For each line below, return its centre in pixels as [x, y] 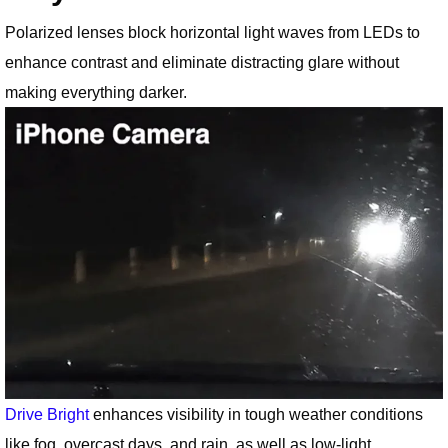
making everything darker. [96, 91]
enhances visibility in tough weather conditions [256, 413]
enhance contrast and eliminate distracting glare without [202, 61]
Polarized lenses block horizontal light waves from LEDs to [212, 31]
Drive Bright [47, 413]
